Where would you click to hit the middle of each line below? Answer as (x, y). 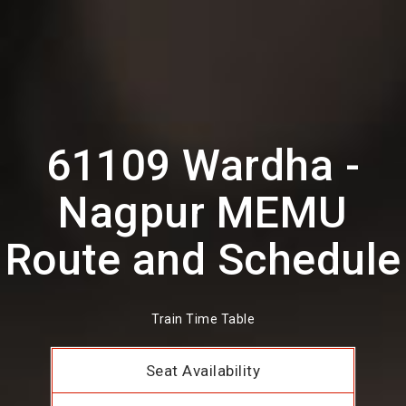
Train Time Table (203, 319)
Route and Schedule (203, 260)
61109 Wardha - (203, 165)
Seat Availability (203, 371)
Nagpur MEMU (203, 213)
